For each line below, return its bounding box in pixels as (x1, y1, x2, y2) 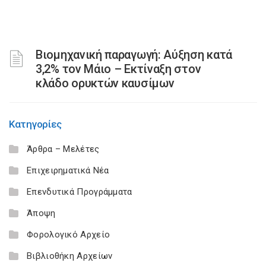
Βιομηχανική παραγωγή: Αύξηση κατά (36, 47, 233, 62)
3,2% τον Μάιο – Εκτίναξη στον (36, 62, 201, 76)
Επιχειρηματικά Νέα (27, 165, 109, 176)
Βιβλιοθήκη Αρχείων (27, 251, 113, 261)
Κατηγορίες (9, 118, 62, 130)
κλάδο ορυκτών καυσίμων (36, 76, 175, 90)
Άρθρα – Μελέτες (27, 144, 100, 154)
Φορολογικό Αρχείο (27, 229, 110, 240)
